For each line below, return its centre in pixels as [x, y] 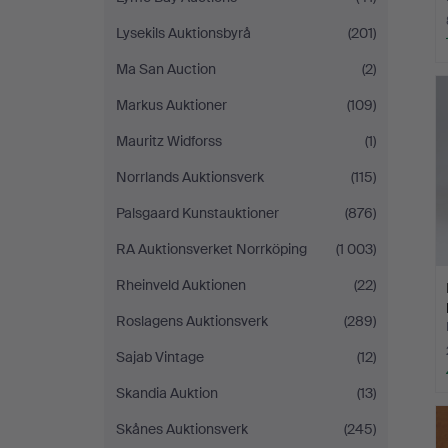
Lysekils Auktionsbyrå [183, 33]
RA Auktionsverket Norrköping [211, 249]
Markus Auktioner [171, 105]
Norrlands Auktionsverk [190, 177]
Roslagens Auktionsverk [192, 321]
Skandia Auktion [167, 393]
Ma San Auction [166, 69]
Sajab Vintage [160, 357]
